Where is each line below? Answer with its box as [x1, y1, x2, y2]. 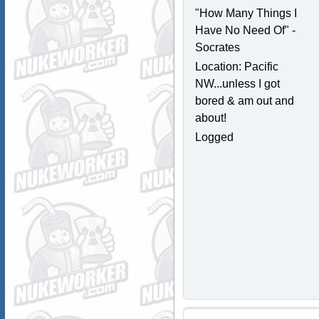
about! [194, 112, 226, 125]
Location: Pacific [194, 61, 278, 73]
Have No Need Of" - [194, 24, 296, 37]
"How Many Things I [194, 7, 297, 20]
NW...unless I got [194, 78, 280, 90]
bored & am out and [194, 95, 294, 108]
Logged [194, 131, 234, 144]
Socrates [194, 41, 240, 54]
